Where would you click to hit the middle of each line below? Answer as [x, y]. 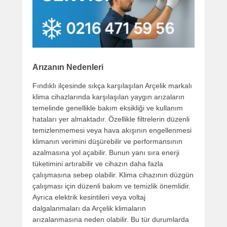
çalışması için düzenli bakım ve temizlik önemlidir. [111, 186]
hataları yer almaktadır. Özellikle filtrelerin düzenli [111, 119]
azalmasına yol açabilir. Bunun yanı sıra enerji [106, 152]
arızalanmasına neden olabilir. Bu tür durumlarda [111, 219]
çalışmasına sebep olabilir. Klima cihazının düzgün [113, 175]
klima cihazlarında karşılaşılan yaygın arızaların [108, 97]
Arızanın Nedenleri [68, 67]
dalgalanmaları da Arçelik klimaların [89, 208]
